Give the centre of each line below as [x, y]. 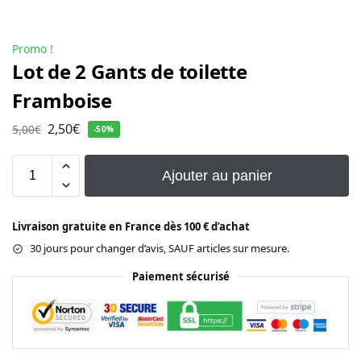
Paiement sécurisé [180, 277]
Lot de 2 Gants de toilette [130, 71]
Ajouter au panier [217, 176]
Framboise [62, 100]
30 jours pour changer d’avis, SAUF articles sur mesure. [160, 249]
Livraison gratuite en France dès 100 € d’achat [131, 227]
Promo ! [33, 48]
